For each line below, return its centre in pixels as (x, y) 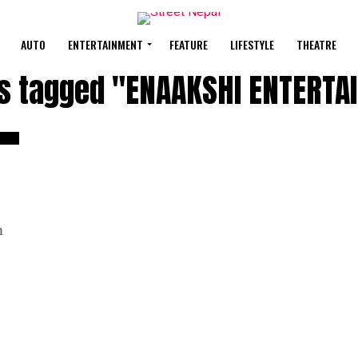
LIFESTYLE (252, 44)
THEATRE (316, 44)
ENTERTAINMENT (105, 44)
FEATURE (189, 44)
